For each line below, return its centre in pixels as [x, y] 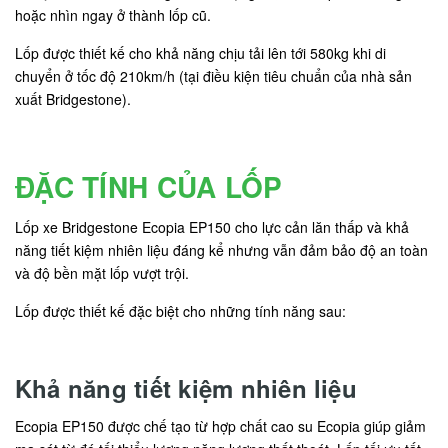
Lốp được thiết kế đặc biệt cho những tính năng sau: [180, 311]
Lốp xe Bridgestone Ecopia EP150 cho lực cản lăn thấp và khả [212, 227]
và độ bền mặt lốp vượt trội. [102, 273]
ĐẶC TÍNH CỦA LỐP [149, 187]
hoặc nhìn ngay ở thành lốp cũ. [113, 15]
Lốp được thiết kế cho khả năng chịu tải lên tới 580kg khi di [200, 53]
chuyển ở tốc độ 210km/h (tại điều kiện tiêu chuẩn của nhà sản [213, 76]
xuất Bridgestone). [73, 99]
